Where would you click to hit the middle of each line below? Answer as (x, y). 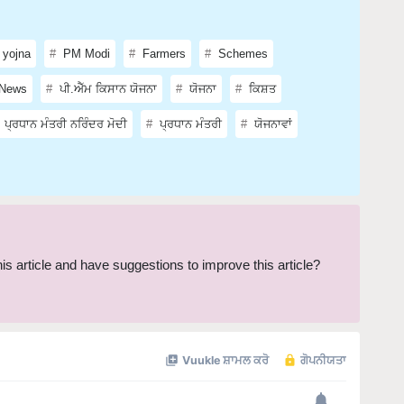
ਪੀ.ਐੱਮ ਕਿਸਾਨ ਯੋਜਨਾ (106, 60)
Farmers (162, 25)
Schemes (241, 25)
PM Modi (85, 25)
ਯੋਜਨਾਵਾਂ (271, 96)
